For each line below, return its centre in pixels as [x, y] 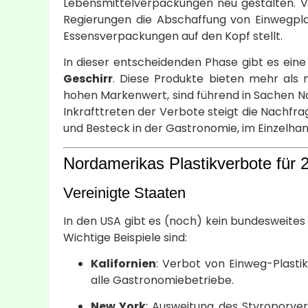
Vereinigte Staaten [124, 192]
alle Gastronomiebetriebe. [162, 280]
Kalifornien [123, 263]
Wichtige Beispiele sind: [125, 237]
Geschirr [88, 79]
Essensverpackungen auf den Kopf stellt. [173, 36]
